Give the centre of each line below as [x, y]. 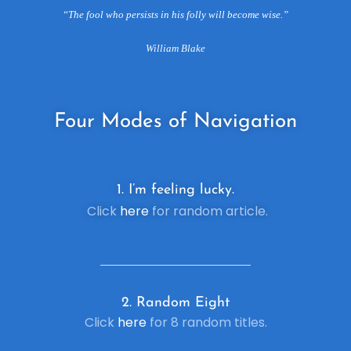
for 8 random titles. [206, 323]
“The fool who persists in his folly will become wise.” [175, 15]
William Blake [175, 49]
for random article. [208, 212]
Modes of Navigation [199, 122]
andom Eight [188, 303]
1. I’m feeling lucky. [175, 190]
